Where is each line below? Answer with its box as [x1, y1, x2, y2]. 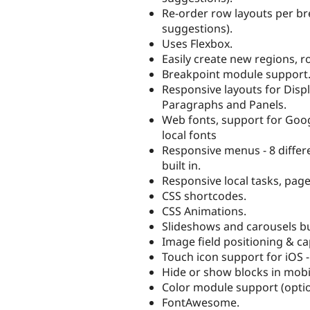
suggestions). [162, 21, 232, 37]
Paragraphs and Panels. [162, 97, 286, 113]
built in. [162, 158, 201, 174]
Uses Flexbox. [162, 36, 232, 52]
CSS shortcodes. [162, 188, 246, 204]
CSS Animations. [162, 203, 246, 219]
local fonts [162, 127, 217, 143]
